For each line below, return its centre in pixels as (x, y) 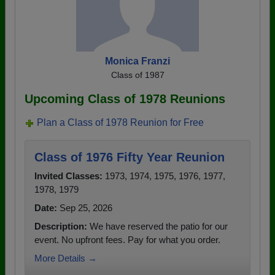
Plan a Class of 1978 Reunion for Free (120, 122)
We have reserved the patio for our (157, 226)
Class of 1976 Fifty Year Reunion (130, 157)
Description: (61, 226)
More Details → (66, 258)
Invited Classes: (68, 176)
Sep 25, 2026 (85, 208)
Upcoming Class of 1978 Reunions (125, 99)
